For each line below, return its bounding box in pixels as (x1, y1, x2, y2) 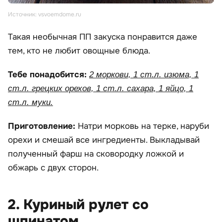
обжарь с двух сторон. (8, 162, 99, 173)
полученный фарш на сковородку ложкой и (8, 148, 184, 159)
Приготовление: (8, 120, 78, 131)
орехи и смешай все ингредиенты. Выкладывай (8, 134, 200, 145)
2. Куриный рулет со (8, 195, 149, 214)
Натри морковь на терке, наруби (78, 120, 209, 131)
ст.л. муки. (8, 97, 53, 107)
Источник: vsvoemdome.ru (8, 10, 81, 18)
